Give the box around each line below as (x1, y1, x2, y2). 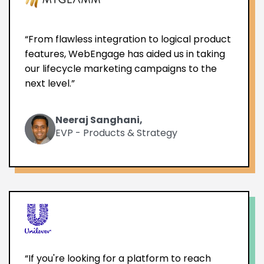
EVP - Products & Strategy (55, 126, 177, 140)
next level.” (25, 76, 75, 90)
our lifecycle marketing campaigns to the (25, 61, 217, 75)
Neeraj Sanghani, (55, 113, 143, 127)
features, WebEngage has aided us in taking (25, 47, 225, 61)
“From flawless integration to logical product (25, 32, 231, 46)
